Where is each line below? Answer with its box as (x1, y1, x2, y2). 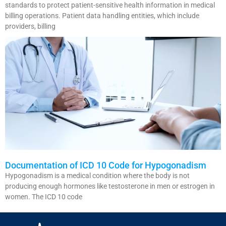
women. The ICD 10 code (5, 193, 82, 201)
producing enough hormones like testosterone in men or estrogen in (5, 182, 215, 191)
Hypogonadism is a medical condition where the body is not (5, 172, 190, 180)
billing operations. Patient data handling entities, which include (5, 11, 199, 20)
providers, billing (5, 22, 55, 30)
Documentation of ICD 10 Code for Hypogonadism (5, 160, 206, 171)
